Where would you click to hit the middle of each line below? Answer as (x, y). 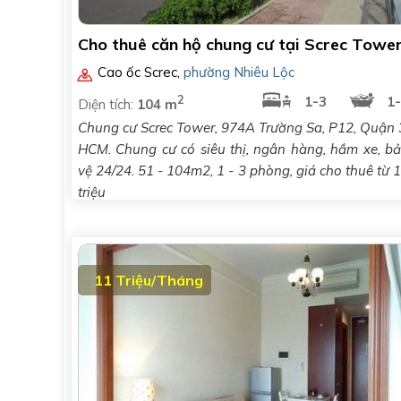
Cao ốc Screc (138, 72)
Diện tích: (107, 104)
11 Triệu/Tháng (149, 280)
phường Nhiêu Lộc (239, 72)
